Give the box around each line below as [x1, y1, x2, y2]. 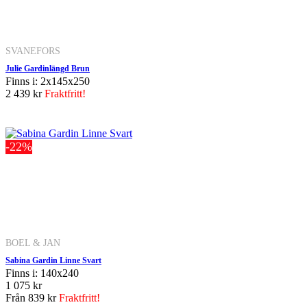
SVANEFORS [5, 45, 60, 56]
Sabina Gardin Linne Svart [5, 255, 101, 265]
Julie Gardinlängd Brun [5, 63, 90, 73]
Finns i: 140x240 [5, 267, 79, 279]
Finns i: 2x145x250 [5, 75, 90, 87]
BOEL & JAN [5, 236, 60, 248]
